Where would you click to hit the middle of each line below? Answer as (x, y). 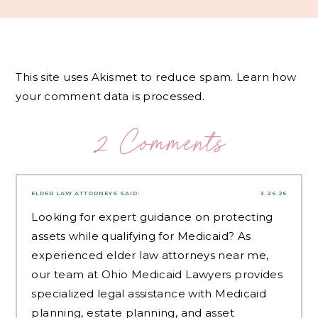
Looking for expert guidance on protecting (152, 216)
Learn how (267, 77)
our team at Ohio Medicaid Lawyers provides (157, 274)
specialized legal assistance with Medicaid (149, 293)
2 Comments (159, 142)
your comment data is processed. (110, 97)
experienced (69, 255)
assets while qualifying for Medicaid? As (141, 236)
